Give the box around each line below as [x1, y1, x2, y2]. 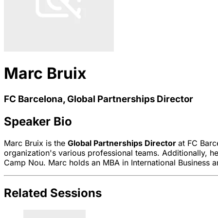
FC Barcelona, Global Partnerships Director [4, 93, 193, 105]
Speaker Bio [4, 114, 72, 128]
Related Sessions [4, 185, 102, 200]
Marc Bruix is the [4, 138, 68, 148]
